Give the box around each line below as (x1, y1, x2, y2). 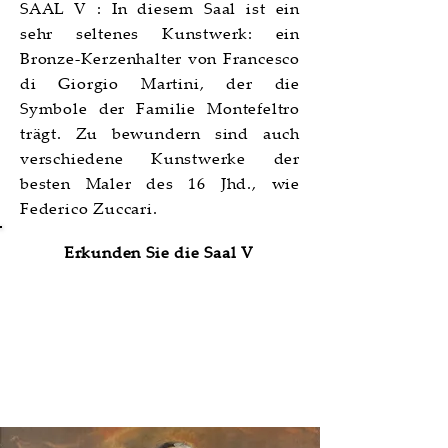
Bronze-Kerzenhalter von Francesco (20, 47, 300, 69)
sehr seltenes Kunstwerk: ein (20, 22, 300, 44)
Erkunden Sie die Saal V (63, 241, 255, 263)
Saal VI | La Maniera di (46, 333, 272, 359)
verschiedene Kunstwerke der (20, 147, 300, 169)
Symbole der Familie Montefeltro (20, 97, 300, 119)
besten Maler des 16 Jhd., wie (20, 172, 300, 194)
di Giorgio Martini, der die (20, 72, 300, 94)
